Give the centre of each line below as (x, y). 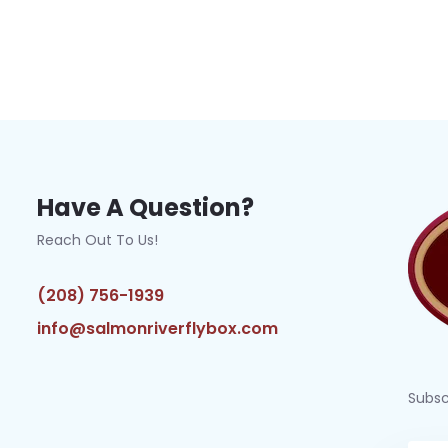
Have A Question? (145, 208)
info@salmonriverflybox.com (157, 329)
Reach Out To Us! (97, 240)
